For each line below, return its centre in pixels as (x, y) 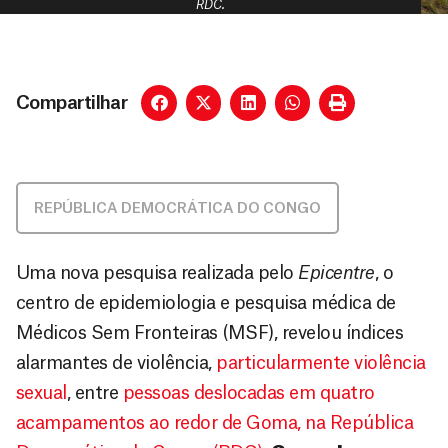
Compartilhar (72, 102)
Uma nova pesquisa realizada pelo (157, 272)
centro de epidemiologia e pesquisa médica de (206, 302)
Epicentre (336, 272)
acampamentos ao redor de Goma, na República (215, 422)
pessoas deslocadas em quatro (248, 392)
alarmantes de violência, (116, 362)
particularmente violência (321, 362)
